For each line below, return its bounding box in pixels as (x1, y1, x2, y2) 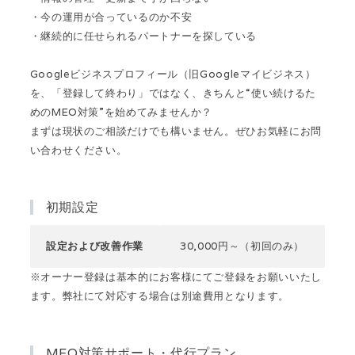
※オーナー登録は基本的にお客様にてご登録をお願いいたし (29, 269, 322, 284)
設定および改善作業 (46, 239, 143, 253)
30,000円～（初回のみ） (180, 239, 305, 253)
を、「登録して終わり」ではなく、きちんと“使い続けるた (29, 86, 316, 100)
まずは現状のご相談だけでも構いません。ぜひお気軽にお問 (29, 124, 322, 138)
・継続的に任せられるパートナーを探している (29, 29, 258, 43)
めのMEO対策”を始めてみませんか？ (29, 105, 213, 119)
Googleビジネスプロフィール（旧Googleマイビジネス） (29, 67, 316, 81)
